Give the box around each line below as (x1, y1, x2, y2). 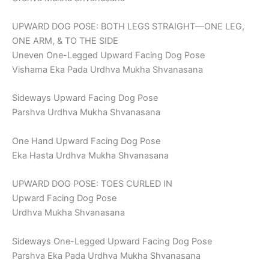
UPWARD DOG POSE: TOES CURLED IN (12, 178, 172, 190)
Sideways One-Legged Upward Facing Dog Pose (12, 235, 212, 247)
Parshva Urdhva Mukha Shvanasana (12, 107, 160, 118)
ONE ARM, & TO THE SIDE (12, 35, 118, 47)
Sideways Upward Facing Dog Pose (12, 92, 158, 104)
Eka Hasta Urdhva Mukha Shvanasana (12, 150, 169, 161)
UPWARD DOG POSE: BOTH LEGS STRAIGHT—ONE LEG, (12, 21, 244, 32)
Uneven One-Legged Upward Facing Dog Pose (12, 50, 205, 61)
